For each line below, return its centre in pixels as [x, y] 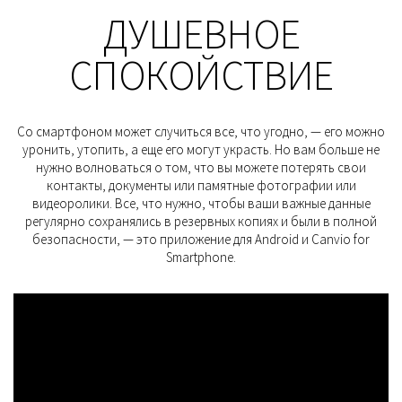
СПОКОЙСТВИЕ [201, 75]
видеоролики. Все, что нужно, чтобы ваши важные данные [201, 203]
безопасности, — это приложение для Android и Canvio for [201, 239]
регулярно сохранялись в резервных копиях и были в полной [201, 221]
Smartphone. [201, 257]
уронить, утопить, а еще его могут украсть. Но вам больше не [201, 149]
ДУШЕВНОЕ [201, 34]
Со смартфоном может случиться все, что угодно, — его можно [201, 131]
